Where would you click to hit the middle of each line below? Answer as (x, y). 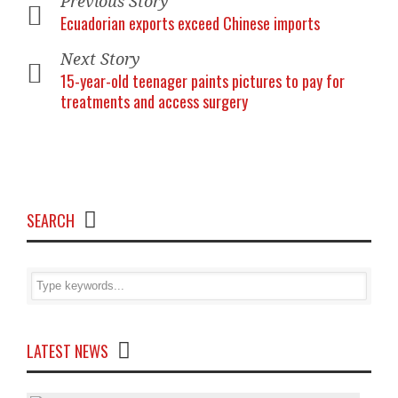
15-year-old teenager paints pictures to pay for (203, 81)
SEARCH (51, 220)
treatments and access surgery (154, 101)
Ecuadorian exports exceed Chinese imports (190, 23)
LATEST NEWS (68, 351)
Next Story (100, 59)
